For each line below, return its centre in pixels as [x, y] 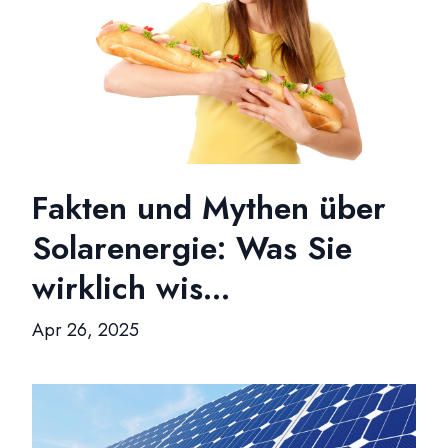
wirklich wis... [131, 288]
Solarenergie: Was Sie [192, 248]
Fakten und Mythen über [209, 208]
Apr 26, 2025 [85, 330]
